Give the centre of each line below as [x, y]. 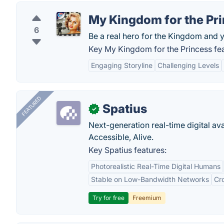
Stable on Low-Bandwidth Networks [150, 179]
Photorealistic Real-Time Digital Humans [156, 166]
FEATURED [31, 106]
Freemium [147, 198]
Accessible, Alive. [121, 137]
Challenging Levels [188, 65]
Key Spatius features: [127, 150]
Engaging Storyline [122, 65]
